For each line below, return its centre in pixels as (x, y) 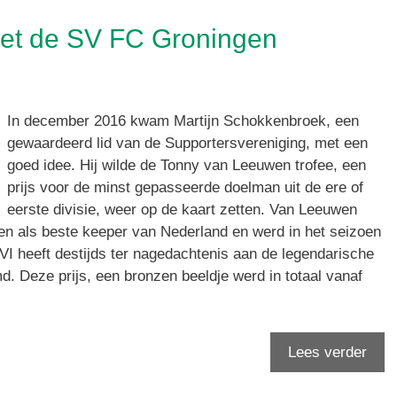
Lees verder (327, 352)
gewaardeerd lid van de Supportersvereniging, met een (187, 144)
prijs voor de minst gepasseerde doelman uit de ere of (185, 188)
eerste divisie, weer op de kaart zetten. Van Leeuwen (182, 210)
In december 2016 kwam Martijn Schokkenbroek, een (183, 121)
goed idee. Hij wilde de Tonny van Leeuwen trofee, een (187, 166)
